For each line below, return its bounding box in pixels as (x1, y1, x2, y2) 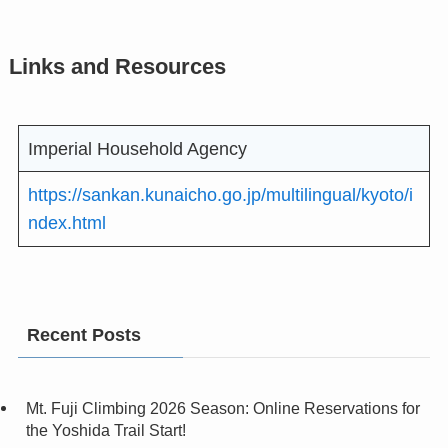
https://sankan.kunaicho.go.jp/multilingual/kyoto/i (27, 185, 413, 206)
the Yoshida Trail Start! (25, 420, 186, 439)
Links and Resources (8, 54, 226, 79)
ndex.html (27, 213, 106, 234)
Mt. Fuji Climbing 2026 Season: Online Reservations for (25, 398, 420, 417)
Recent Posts (26, 324, 141, 345)
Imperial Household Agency (27, 138, 247, 159)
